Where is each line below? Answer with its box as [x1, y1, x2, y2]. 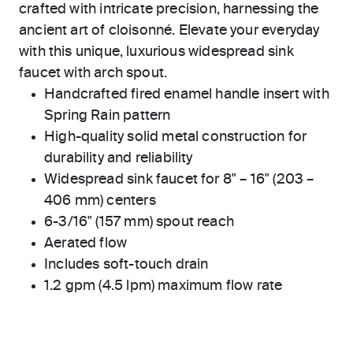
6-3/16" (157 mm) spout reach [44, 214, 235, 229]
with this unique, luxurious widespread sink [19, 44, 294, 59]
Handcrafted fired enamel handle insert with [44, 87, 329, 102]
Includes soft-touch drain [44, 257, 209, 272]
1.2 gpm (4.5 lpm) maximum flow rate [44, 278, 283, 293]
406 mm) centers [44, 193, 156, 208]
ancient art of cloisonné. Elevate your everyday [19, 23, 320, 38]
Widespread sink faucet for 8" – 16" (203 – [44, 172, 314, 187]
